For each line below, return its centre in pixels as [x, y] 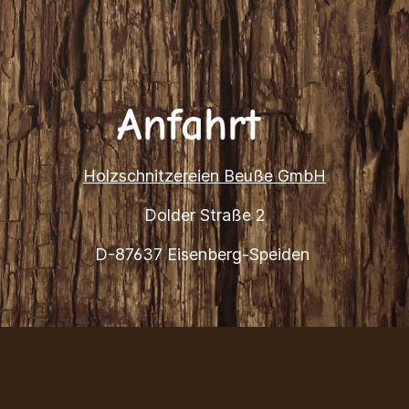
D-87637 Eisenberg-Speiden [204, 254]
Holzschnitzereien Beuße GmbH [204, 176]
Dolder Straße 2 [204, 215]
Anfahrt [204, 125]
